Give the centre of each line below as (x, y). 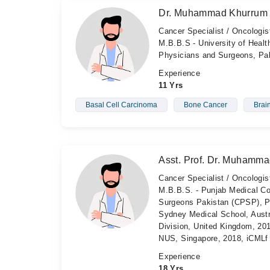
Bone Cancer (205, 105)
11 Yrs (171, 85)
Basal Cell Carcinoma (121, 105)
